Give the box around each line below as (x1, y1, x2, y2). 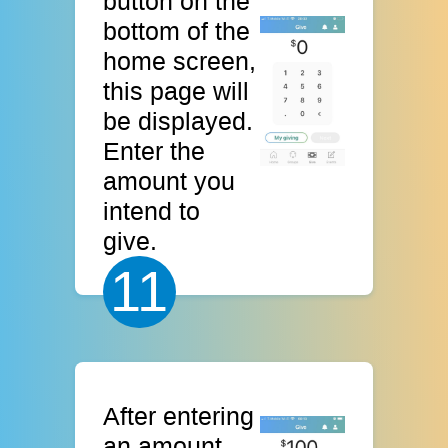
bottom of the (103, 16, 251, 45)
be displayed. (103, 106, 254, 135)
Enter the (103, 136, 206, 165)
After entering (103, 402, 255, 431)
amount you (103, 166, 236, 195)
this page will (103, 76, 250, 105)
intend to (103, 196, 201, 225)
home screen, (103, 46, 257, 75)
